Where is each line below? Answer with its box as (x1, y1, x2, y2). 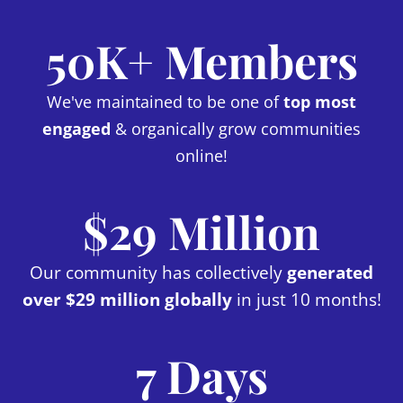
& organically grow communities (111, 117, 361, 139)
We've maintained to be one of (47, 90, 283, 112)
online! (175, 144, 228, 166)
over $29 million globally (22, 287, 232, 311)
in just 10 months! (231, 287, 381, 311)
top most (283, 90, 356, 112)
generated (287, 260, 373, 284)
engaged (42, 117, 111, 139)
